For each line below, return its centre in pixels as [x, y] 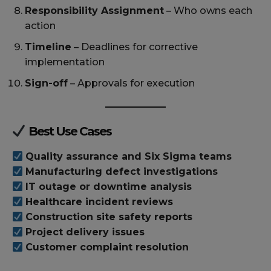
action [40, 26]
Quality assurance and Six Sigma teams [129, 157]
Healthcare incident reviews [100, 202]
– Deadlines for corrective [135, 47]
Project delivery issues [85, 232]
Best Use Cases [68, 132]
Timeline [48, 47]
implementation [65, 62]
